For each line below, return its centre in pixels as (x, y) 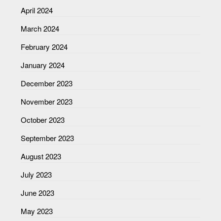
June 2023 (38, 193)
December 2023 (47, 83)
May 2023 (37, 211)
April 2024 (37, 10)
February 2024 (44, 47)
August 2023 (41, 156)
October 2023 (43, 120)
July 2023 (37, 175)
